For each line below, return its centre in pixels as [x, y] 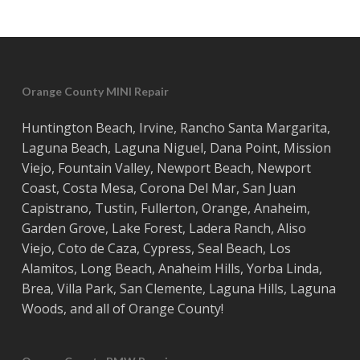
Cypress [167, 248]
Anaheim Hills [199, 268]
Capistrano [55, 208]
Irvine [156, 128]
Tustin [114, 208]
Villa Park [85, 288]
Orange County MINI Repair [95, 91]
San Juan [269, 188]
